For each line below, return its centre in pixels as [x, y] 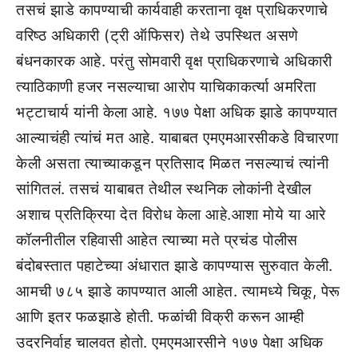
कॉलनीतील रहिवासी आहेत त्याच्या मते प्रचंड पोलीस [157, 240]
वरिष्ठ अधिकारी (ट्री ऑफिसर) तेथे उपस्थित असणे [157, 35]
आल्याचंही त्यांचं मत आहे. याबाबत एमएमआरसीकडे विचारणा [177, 137]
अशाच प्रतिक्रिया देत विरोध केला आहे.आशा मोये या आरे [171, 214]
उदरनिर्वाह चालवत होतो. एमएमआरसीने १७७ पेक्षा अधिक [170, 342]
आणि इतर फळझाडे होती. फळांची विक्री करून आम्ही [160, 316]
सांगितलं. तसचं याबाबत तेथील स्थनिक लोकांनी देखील [164, 189]
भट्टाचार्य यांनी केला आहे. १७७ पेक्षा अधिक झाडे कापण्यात [177, 112]
